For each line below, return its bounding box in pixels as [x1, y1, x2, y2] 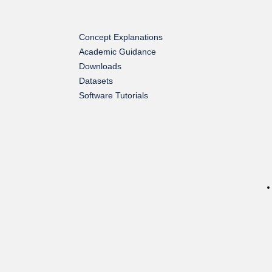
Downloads [79, 61, 121, 71]
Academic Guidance [79, 47, 156, 56]
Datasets [79, 76, 113, 86]
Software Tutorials [79, 90, 148, 100]
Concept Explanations [79, 32, 163, 42]
